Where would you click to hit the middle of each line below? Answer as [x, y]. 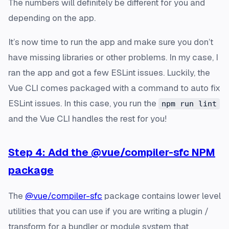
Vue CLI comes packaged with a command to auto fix [114, 88]
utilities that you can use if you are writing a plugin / [108, 211]
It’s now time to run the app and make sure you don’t [111, 42]
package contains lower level [162, 196]
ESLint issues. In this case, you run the [83, 103]
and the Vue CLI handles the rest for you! [87, 118]
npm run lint [189, 104]
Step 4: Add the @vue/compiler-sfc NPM [112, 152]
